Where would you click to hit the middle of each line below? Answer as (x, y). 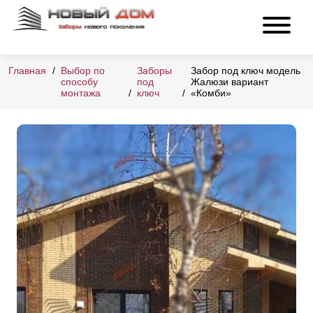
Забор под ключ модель (245, 71)
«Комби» (211, 93)
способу (79, 82)
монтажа (81, 93)
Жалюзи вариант (229, 82)
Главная (27, 71)
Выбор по (83, 71)
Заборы (155, 71)
